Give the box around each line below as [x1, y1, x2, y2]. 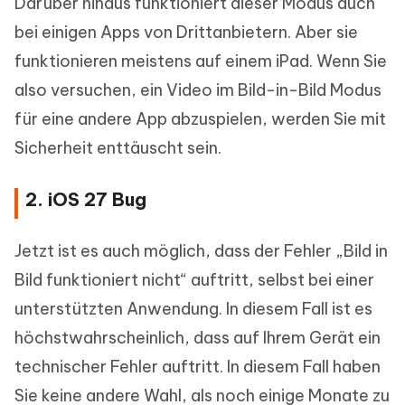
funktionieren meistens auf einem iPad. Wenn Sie [14, 51, 387, 71]
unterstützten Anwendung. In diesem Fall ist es [14, 298, 372, 319]
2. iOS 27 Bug [25, 188, 146, 211]
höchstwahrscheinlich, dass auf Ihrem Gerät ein [14, 327, 381, 348]
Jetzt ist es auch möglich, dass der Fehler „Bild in [14, 240, 388, 261]
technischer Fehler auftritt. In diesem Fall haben [14, 356, 381, 377]
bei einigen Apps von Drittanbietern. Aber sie [14, 22, 358, 42]
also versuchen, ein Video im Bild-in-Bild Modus [14, 80, 381, 100]
